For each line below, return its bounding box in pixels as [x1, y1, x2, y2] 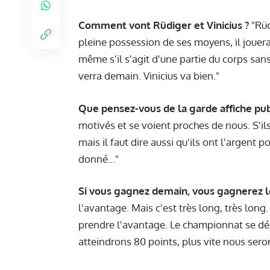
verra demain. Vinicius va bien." [78, 69, 219, 83]
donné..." [78, 152, 119, 165]
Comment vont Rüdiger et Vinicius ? [78, 19, 249, 32]
